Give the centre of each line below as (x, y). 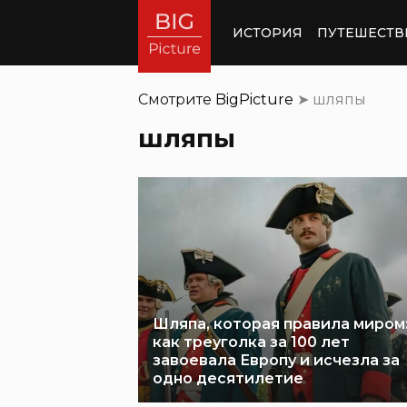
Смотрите (177, 99)
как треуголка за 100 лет (251, 342)
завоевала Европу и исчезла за (276, 360)
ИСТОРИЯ (268, 32)
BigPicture (254, 99)
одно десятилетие (228, 378)
